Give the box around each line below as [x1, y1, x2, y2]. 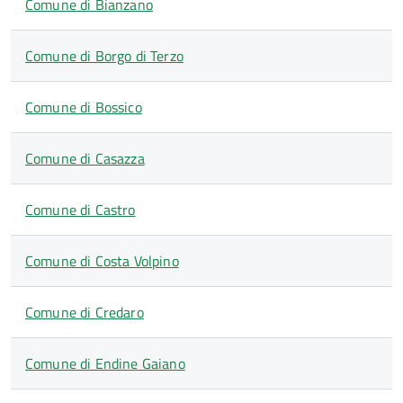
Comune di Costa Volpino [25, 250, 179, 272]
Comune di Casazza [25, 148, 145, 169]
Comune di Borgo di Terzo [25, 45, 184, 67]
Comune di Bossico [25, 96, 142, 118]
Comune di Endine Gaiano [25, 353, 185, 374]
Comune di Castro [25, 199, 136, 220]
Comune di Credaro [25, 301, 144, 323]
